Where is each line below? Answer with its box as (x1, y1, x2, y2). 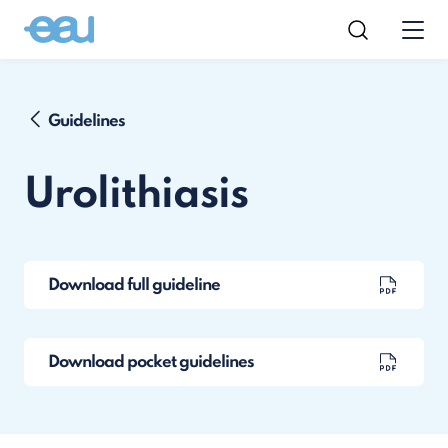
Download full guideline (48, 276, 220, 294)
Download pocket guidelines (48, 353, 254, 371)
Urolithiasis (24, 174, 248, 217)
